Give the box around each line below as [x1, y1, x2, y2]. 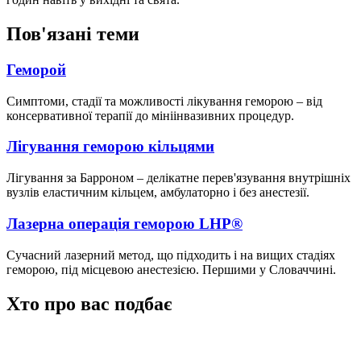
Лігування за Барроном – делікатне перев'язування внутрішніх [6, 171, 351, 185]
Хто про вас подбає [6, 293, 172, 314]
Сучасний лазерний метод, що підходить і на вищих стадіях [6, 247, 335, 262]
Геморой [6, 61, 66, 78]
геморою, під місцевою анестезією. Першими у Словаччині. [6, 262, 336, 276]
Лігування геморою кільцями [6, 138, 214, 156]
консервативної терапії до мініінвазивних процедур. [6, 108, 294, 122]
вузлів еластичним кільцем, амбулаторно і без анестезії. [6, 185, 309, 200]
